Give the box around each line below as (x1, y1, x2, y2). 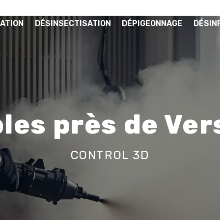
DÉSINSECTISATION (34, 19, 111, 28)
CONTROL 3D (70, 148, 150, 162)
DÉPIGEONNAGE (122, 19, 183, 28)
